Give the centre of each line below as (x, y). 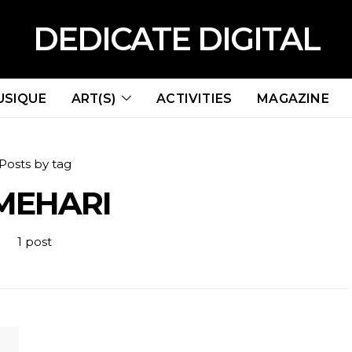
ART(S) (93, 98)
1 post (35, 242)
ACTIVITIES (194, 98)
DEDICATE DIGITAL (176, 39)
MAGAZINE (293, 98)
